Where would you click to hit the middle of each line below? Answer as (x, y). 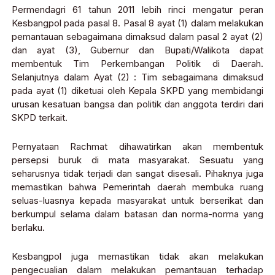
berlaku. (28, 228)
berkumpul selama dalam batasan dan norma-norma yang (137, 214)
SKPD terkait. (40, 118)
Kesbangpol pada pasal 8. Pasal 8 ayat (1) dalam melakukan (137, 23)
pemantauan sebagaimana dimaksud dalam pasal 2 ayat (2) (137, 37)
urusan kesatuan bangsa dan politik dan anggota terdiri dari (137, 104)
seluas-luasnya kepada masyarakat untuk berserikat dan (137, 201)
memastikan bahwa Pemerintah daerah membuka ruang (137, 187)
